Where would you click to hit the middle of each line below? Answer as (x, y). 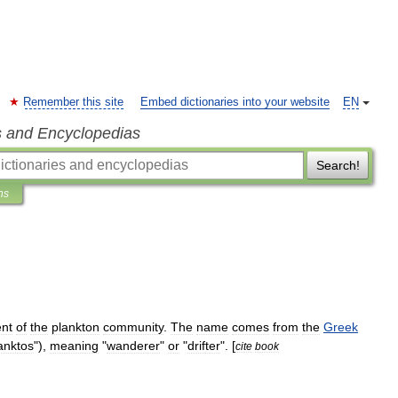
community (133, 327)
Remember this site (73, 102)
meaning (74, 346)
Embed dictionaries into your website (235, 102)
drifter (204, 346)
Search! (338, 165)
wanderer (133, 346)
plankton (76, 327)
